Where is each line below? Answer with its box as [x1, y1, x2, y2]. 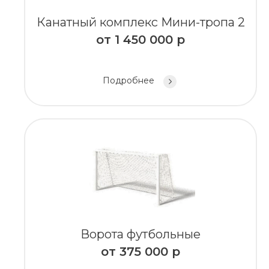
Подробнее [103, 75, 154, 86]
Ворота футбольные [80, 226, 201, 241]
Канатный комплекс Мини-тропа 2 [36, 14, 245, 29]
